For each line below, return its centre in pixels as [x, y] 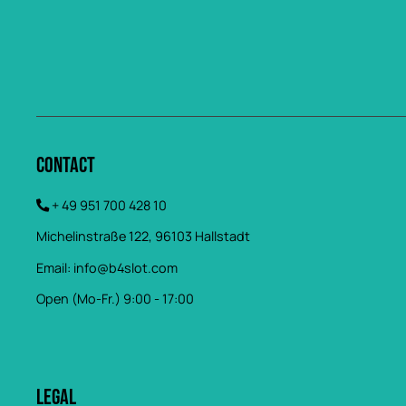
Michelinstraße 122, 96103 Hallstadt [143, 237]
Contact [66, 165]
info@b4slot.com [126, 267]
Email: [55, 267]
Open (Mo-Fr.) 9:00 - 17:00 [115, 299]
